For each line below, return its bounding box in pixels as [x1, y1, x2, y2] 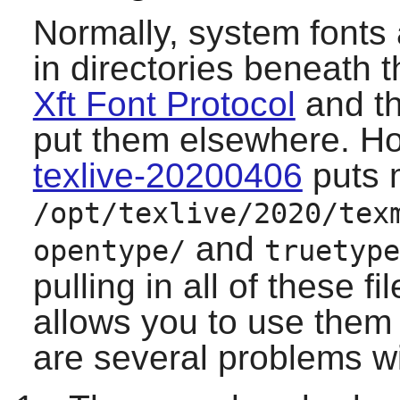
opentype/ [32, 235, 186, 268]
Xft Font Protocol [32, 85, 296, 124]
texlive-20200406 [32, 156, 303, 196]
